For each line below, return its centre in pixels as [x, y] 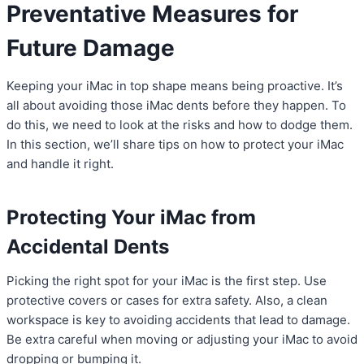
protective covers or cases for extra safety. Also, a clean [167, 301]
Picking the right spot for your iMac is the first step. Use [167, 281]
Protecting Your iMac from [131, 218]
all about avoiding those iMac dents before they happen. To [176, 106]
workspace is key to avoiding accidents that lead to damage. [178, 320]
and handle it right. [60, 164]
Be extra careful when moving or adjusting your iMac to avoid [182, 340]
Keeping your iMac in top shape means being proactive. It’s [175, 86]
